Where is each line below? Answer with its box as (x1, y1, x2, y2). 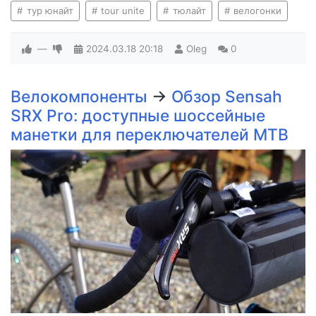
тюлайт (169, 5, 206, 17)
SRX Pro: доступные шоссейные (11, 106, 265, 126)
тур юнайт (23, 5, 73, 17)
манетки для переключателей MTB (11, 125, 288, 145)
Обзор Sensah (171, 87, 282, 107)
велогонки (231, 5, 282, 17)
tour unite (98, 5, 145, 17)
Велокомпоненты (11, 87, 152, 107)
